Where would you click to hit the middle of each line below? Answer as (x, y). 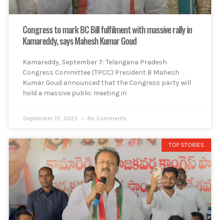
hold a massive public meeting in (75, 93)
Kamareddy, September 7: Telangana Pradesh (95, 62)
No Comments (106, 119)
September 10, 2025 (51, 119)
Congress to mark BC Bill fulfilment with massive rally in (107, 30)
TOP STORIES (186, 145)
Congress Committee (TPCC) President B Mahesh (101, 73)
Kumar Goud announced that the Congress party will (107, 83)
